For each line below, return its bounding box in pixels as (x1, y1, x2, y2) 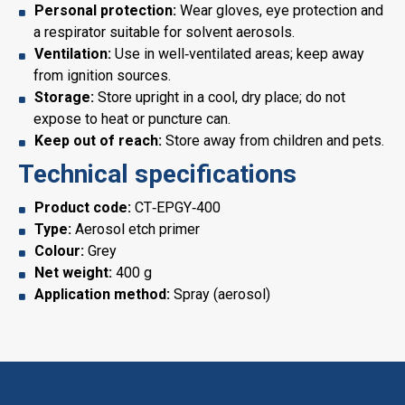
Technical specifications (18, 159, 297, 189)
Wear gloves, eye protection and (176, 2, 383, 19)
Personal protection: (34, 2, 176, 19)
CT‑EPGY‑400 (131, 199, 221, 216)
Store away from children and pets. (162, 132, 384, 149)
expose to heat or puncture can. (33, 110, 231, 127)
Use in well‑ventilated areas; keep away (111, 45, 364, 62)
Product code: (34, 199, 131, 216)
